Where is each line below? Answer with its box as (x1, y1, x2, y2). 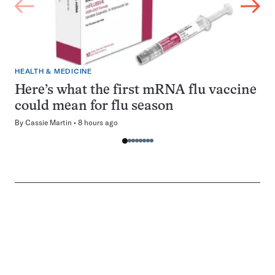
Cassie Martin (25, 118, 72, 127)
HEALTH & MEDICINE (15, 68, 92, 76)
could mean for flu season (15, 100, 174, 113)
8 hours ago (78, 118, 118, 127)
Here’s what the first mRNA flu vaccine (15, 84, 257, 97)
